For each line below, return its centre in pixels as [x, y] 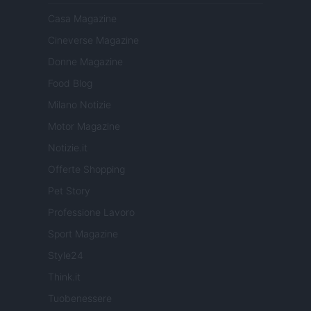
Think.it [64, 277]
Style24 [66, 255]
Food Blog [70, 83]
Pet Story [69, 191]
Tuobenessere [80, 299]
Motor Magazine [84, 126]
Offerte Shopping [86, 169]
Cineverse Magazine [93, 40]
